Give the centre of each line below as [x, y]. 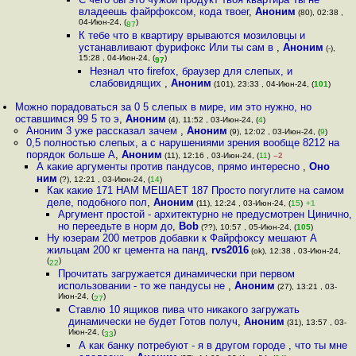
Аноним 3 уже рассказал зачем [103, 131]
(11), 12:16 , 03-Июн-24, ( [210, 155]
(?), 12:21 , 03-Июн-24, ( [103, 179]
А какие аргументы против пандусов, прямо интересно [169, 166]
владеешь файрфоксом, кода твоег [164, 12]
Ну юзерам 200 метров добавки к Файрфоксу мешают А [182, 238]
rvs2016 [230, 250]
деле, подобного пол [97, 202]
